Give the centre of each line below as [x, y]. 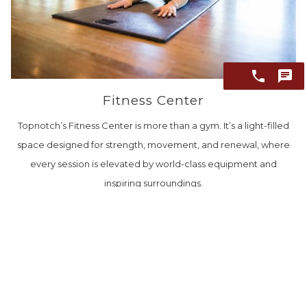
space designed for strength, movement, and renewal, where [153, 145]
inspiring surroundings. [153, 183]
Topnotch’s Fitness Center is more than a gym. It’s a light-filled [153, 126]
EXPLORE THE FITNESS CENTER [153, 215]
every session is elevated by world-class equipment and [153, 164]
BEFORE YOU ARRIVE [91, 285]
